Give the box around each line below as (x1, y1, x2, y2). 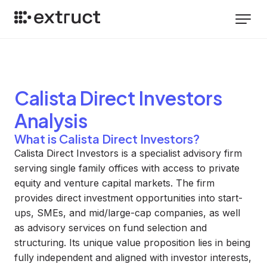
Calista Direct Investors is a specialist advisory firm (14, 147, 242, 159)
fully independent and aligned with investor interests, (14, 252, 252, 263)
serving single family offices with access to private (14, 162, 240, 174)
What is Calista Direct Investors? (14, 131, 200, 146)
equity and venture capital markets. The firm (14, 177, 215, 189)
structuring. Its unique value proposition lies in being (14, 237, 250, 249)
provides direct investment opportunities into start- (14, 192, 243, 204)
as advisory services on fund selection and (14, 222, 207, 234)
